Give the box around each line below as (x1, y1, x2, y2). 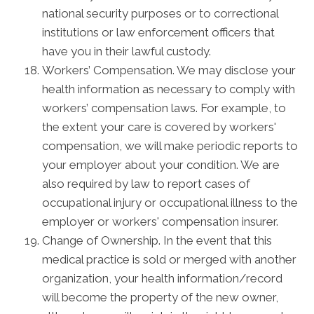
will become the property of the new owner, (42, 290, 278, 304)
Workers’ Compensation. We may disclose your (42, 63, 296, 77)
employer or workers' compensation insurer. (42, 214, 278, 228)
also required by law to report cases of (42, 177, 250, 191)
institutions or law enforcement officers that (42, 25, 275, 39)
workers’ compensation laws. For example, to (42, 101, 286, 115)
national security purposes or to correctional (42, 6, 278, 20)
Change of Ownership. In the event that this (42, 233, 272, 247)
